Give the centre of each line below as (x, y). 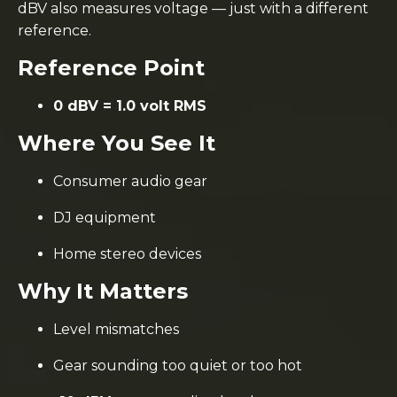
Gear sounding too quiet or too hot (178, 365)
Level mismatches (116, 329)
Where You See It (117, 143)
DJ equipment (105, 217)
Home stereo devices (127, 253)
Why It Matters (103, 291)
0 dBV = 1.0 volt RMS (130, 105)
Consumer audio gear (130, 181)
